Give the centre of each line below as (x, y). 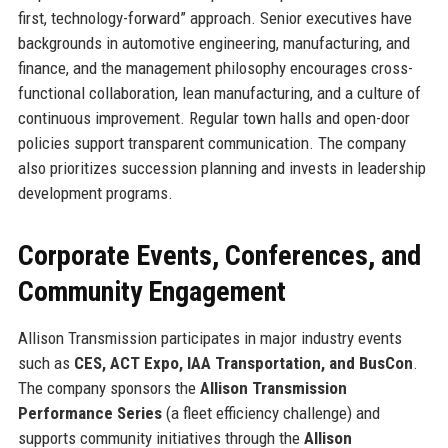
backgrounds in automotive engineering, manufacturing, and (213, 42)
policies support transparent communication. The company (211, 142)
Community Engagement (151, 291)
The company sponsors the (108, 387)
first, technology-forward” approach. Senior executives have (214, 17)
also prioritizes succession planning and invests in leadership (221, 167)
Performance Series (89, 412)
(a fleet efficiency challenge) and (270, 412)
